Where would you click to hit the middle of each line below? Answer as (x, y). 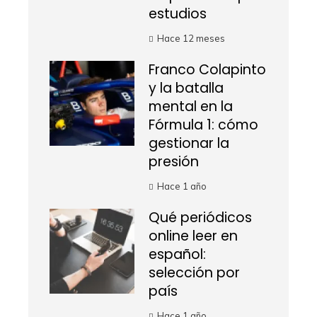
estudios (178, 14)
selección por (194, 273)
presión (174, 162)
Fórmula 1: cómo (203, 125)
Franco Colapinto (207, 70)
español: (177, 255)
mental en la (191, 107)
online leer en (193, 236)
